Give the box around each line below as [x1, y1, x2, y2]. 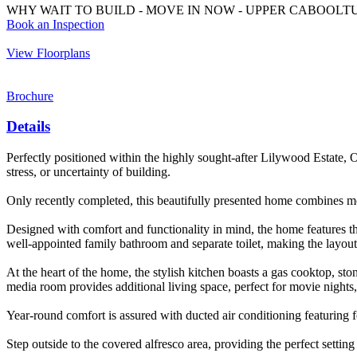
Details [6, 118, 50, 135]
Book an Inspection [6, 17, 104, 31]
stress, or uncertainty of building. [6, 165, 171, 179]
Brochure [6, 88, 53, 103]
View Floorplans [6, 45, 90, 60]
